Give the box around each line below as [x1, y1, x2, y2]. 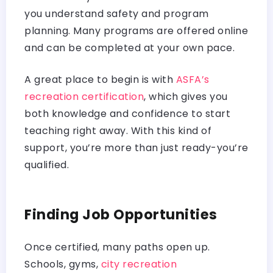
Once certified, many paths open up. [24, 239, 210, 254]
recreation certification [24, 89, 144, 104]
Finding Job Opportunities [24, 204, 221, 224]
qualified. [24, 157, 72, 172]
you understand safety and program [24, 6, 209, 21]
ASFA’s [175, 72, 210, 87]
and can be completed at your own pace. [24, 40, 238, 55]
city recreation [101, 257, 177, 271]
